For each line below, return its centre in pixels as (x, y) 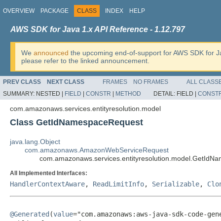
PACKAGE (55, 11)
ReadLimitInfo (118, 184)
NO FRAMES (151, 82)
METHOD (128, 94)
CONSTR (98, 94)
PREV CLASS (22, 82)
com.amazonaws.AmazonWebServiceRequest (97, 150)
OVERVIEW (19, 11)
